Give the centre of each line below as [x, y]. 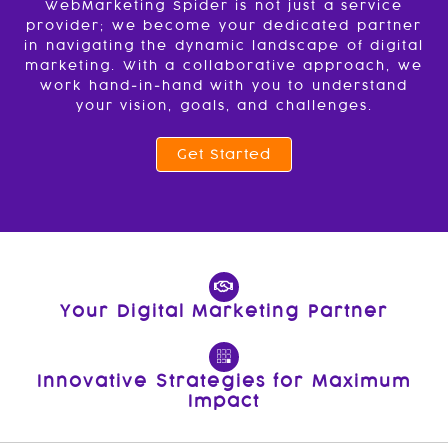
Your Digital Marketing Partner [224, 311]
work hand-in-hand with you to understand [224, 85]
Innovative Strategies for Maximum [224, 381]
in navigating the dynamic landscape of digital [224, 45]
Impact [224, 401]
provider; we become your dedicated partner [224, 25]
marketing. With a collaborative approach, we [224, 65]
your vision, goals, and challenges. [224, 105]
